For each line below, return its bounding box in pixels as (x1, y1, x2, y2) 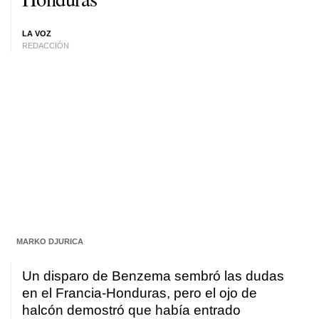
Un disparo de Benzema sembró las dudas (22, 268, 284, 284)
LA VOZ (22, 29, 51, 38)
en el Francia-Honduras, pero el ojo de (22, 286, 257, 301)
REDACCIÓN (22, 41, 69, 50)
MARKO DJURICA (16, 237, 83, 246)
